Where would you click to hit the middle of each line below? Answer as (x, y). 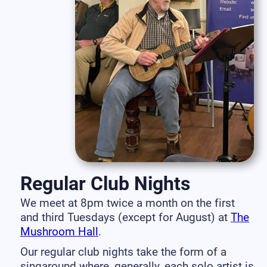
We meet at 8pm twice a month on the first (128, 203)
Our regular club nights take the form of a (123, 252)
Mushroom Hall (59, 232)
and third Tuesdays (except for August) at (125, 218)
